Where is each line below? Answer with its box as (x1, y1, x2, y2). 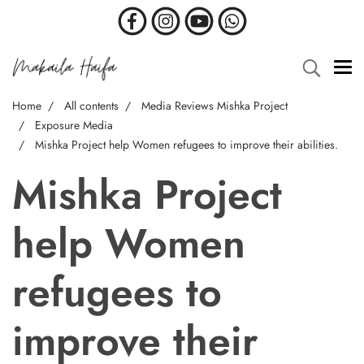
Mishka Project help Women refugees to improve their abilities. (35, 136, 338, 153)
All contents (64, 97, 119, 114)
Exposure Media (35, 117, 113, 133)
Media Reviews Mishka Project (141, 97, 288, 114)
